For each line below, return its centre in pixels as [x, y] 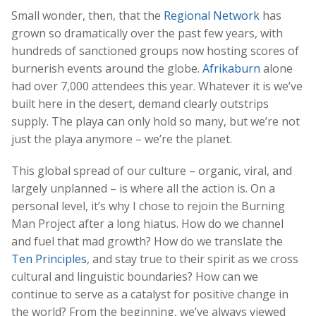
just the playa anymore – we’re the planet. [122, 139]
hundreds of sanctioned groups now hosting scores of [155, 50]
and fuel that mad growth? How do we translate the [147, 241]
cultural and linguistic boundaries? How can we [135, 276]
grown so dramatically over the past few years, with [147, 33]
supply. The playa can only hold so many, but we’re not [156, 121]
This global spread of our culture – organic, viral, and [152, 170]
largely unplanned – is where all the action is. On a [143, 188]
